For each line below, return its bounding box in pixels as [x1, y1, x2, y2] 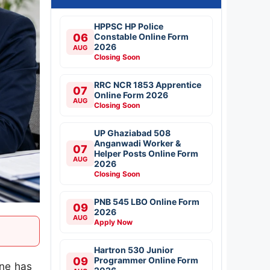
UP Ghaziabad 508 [94, 127, 171, 138]
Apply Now [94, 217, 133, 227]
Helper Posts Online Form [94, 148, 198, 159]
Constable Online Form [94, 31, 189, 42]
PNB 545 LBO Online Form [94, 196, 199, 207]
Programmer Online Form [94, 254, 198, 265]
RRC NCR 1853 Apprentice [94, 79, 201, 90]
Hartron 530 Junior [94, 244, 174, 255]
